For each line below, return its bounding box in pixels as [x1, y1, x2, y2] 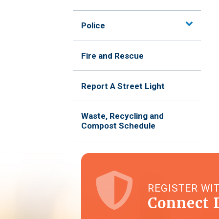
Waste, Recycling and [81, 111, 164, 121]
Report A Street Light [81, 81, 165, 91]
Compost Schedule [81, 121, 156, 131]
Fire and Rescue [81, 50, 144, 61]
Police [81, 21, 106, 31]
